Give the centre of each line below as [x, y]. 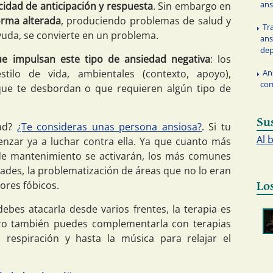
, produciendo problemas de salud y [146, 21]
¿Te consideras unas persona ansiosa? [109, 127]
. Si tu [216, 127]
